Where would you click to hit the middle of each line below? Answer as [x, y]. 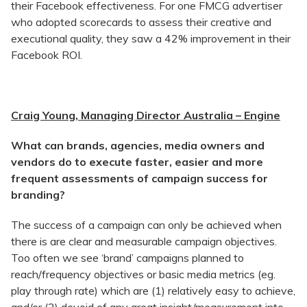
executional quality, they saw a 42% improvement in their [151, 39]
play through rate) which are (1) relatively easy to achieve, [153, 291]
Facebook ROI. [48, 55]
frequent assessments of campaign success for [139, 179]
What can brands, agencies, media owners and [138, 146]
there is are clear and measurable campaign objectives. [144, 242]
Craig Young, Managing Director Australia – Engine [146, 115]
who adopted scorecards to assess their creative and [141, 22]
